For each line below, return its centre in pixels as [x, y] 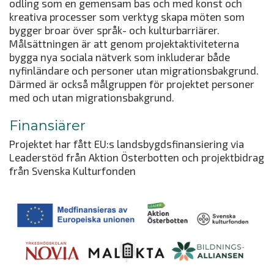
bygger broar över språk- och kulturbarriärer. [114, 30]
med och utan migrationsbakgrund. [93, 97]
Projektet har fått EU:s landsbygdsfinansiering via [127, 143]
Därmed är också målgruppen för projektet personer [132, 83]
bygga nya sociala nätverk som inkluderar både [120, 57]
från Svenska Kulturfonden [72, 170]
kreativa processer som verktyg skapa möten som [127, 16]
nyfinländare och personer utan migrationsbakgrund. [134, 70]
